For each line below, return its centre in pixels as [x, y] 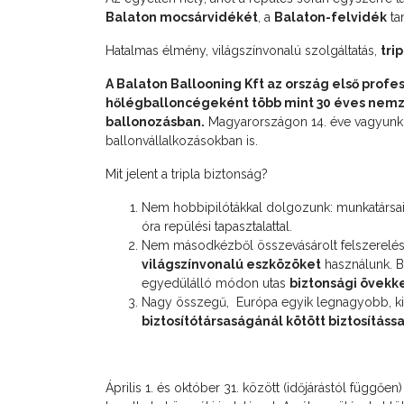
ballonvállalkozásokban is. [182, 140]
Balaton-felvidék [331, 17]
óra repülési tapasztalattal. [217, 226]
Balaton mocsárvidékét [182, 17]
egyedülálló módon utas [216, 283]
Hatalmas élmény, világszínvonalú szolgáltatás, [243, 50]
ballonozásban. [155, 121]
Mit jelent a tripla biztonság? [187, 174]
